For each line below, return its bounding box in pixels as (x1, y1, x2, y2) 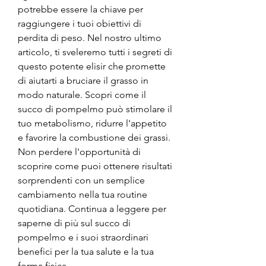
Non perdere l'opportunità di (18, 145, 141, 157)
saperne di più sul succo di (18, 217, 131, 229)
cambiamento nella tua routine (18, 188, 147, 200)
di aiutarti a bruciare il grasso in (18, 74, 148, 86)
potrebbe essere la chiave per (18, 3, 143, 15)
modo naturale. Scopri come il (18, 88, 146, 100)
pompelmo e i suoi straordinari (18, 231, 148, 243)
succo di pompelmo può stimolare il (18, 103, 172, 115)
